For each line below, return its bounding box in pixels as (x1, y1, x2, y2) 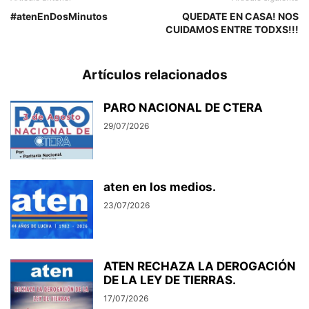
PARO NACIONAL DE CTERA (103, 100, 263, 114)
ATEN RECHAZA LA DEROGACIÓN (103, 259, 296, 273)
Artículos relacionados (81, 66, 228, 83)
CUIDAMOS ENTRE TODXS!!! (166, 23, 299, 35)
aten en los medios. (103, 179, 216, 194)
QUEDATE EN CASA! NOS (182, 10, 299, 22)
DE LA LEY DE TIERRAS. (103, 272, 236, 287)
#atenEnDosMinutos (10, 10, 108, 22)
